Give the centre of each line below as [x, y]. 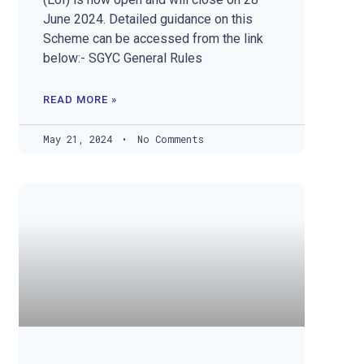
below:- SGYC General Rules [123, 58]
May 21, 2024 [81, 139]
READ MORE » [80, 100]
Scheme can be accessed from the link [154, 39]
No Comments [168, 139]
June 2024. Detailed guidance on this [148, 19]
